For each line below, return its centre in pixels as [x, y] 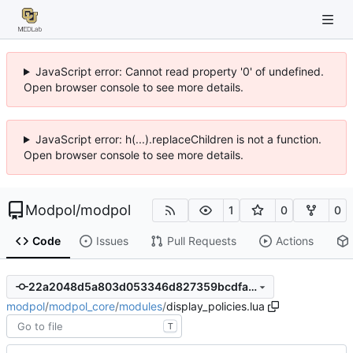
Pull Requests [201, 241]
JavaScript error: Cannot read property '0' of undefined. [179, 71]
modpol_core [82, 306]
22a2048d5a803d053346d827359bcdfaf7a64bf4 [252, 287]
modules [141, 306]
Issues [112, 241]
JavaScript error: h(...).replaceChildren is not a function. [178, 139]
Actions [294, 241]
